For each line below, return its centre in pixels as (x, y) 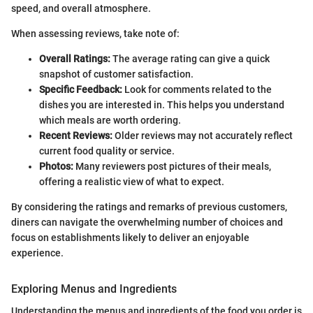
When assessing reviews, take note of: (95, 34)
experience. (37, 253)
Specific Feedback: (81, 89)
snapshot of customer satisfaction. (116, 74)
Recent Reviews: (76, 136)
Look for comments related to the (197, 89)
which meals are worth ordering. (110, 120)
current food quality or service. (107, 151)
